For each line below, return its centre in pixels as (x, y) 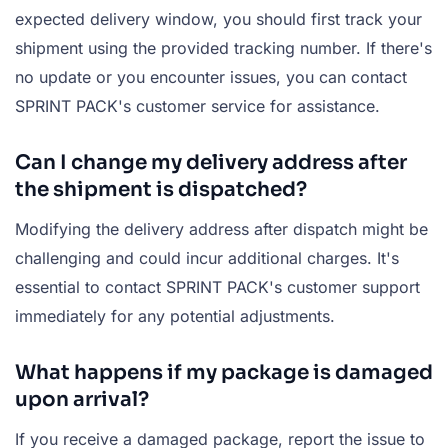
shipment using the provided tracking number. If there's (223, 48)
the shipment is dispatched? (161, 189)
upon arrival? (82, 399)
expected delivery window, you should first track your (218, 19)
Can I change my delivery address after (211, 162)
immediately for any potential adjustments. (175, 316)
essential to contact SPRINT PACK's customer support (217, 287)
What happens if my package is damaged (224, 372)
